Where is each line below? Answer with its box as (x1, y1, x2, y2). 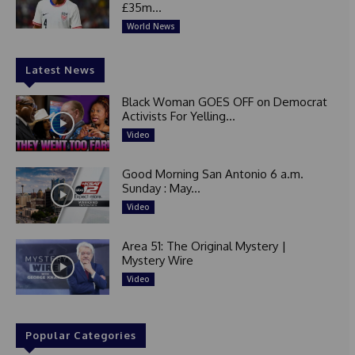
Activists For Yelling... (121, 109, 235, 124)
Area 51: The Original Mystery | (121, 238, 286, 254)
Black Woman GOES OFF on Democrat (121, 94, 327, 110)
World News (126, 21, 175, 32)
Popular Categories (25, 329, 136, 342)
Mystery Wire (121, 252, 193, 268)
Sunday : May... (121, 180, 200, 196)
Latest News (25, 63, 95, 77)
